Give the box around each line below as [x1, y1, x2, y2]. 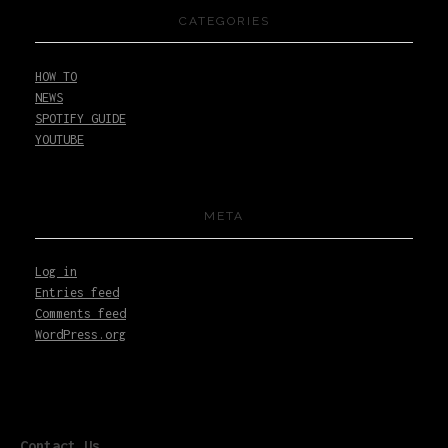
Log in [35, 264, 77, 280]
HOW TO [35, 68, 77, 84]
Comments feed [35, 306, 126, 322]
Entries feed [35, 285, 119, 301]
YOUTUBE [35, 131, 84, 147]
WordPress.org [35, 327, 126, 343]
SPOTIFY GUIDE [35, 110, 126, 126]
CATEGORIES [178, 13, 270, 28]
